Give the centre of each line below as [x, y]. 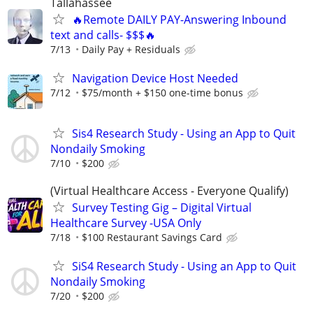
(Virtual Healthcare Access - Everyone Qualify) [169, 191]
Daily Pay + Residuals [131, 49]
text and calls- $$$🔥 [103, 35]
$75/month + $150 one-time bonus [162, 92]
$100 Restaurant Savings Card [152, 238]
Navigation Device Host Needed [155, 78]
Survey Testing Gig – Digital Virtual [162, 208]
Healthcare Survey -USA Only [126, 223]
